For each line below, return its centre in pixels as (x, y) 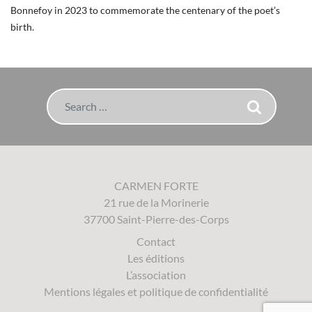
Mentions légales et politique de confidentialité (156, 291)
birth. (22, 27)
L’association (156, 274)
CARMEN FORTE (156, 185)
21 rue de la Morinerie (156, 202)
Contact (156, 241)
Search (62, 95)
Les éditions (156, 258)
